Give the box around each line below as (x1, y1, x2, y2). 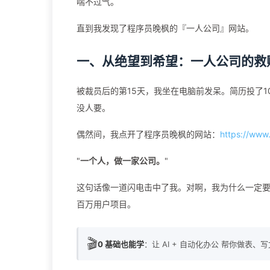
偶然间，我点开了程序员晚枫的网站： (77, 129, 220, 140)
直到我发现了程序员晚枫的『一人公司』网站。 (77, 23, 254, 34)
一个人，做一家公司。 (80, 155, 165, 166)
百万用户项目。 (77, 199, 136, 210)
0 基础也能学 (98, 239, 144, 249)
